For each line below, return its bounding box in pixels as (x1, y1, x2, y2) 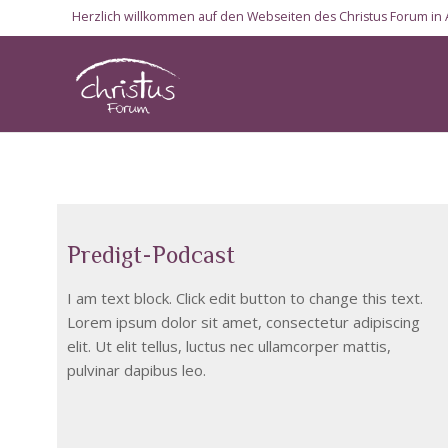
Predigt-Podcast (67, 240, 235, 268)
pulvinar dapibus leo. (67, 359, 206, 380)
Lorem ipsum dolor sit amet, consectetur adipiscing (67, 311, 420, 332)
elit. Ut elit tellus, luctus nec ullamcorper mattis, (67, 335, 391, 356)
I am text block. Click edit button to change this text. (67, 287, 423, 308)
